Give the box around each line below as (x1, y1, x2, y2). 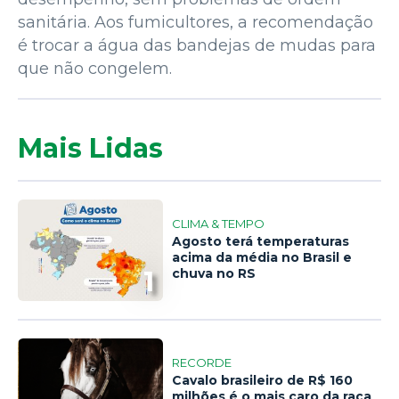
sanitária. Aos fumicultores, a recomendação (18, 12, 373, 32)
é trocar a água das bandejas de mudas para (18, 35, 376, 55)
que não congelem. (18, 58, 172, 78)
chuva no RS (172, 265, 256, 282)
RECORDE (172, 355, 232, 370)
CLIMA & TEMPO (172, 216, 265, 232)
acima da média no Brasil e (172, 249, 353, 266)
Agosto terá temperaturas (172, 233, 350, 250)
